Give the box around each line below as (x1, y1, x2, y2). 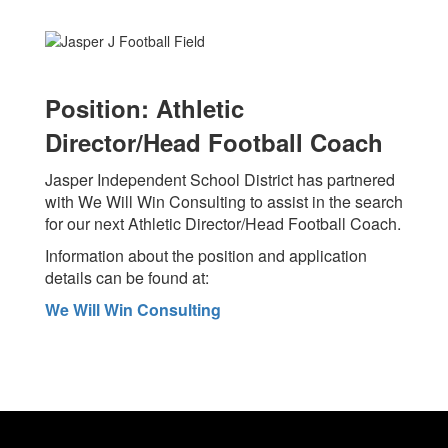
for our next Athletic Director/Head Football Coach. (45, 212, 401, 236)
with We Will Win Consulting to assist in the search (45, 190, 403, 214)
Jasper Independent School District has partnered (45, 168, 395, 192)
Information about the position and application (45, 244, 367, 268)
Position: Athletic (45, 91, 244, 126)
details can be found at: (45, 266, 209, 290)
